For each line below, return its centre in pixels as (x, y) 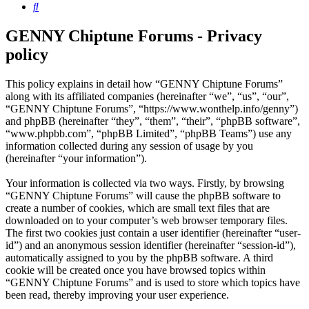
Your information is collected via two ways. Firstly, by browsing (145, 183)
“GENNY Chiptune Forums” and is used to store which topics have (153, 283)
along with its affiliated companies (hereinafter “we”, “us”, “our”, (147, 97)
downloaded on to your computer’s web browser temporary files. (147, 221)
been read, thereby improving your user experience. (117, 295)
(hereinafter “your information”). (76, 159)
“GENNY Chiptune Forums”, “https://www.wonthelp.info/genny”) (152, 109)
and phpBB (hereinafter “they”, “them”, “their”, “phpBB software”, (153, 121)
